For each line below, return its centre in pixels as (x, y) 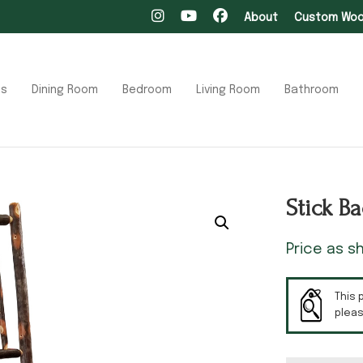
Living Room (228, 90)
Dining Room (65, 90)
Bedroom (147, 90)
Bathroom (312, 90)
